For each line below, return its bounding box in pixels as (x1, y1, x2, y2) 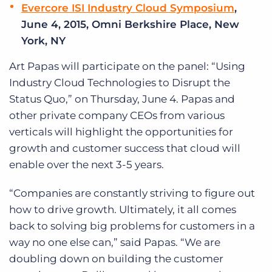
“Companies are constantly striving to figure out (9, 187, 255, 199)
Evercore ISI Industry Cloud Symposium (21, 2, 234, 14)
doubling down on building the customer (9, 253, 223, 265)
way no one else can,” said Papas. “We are (9, 236, 220, 248)
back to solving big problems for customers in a (9, 220, 255, 232)
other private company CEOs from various (9, 109, 225, 121)
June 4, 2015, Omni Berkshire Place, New (21, 18, 239, 30)
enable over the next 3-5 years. (9, 158, 164, 171)
